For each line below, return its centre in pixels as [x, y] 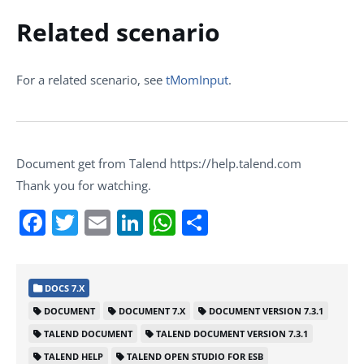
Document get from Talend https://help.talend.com [159, 163]
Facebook [104, 222]
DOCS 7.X [63, 288]
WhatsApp [238, 222]
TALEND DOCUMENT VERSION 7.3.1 [232, 333]
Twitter [120, 222]
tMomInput [197, 79]
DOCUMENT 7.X [152, 310]
